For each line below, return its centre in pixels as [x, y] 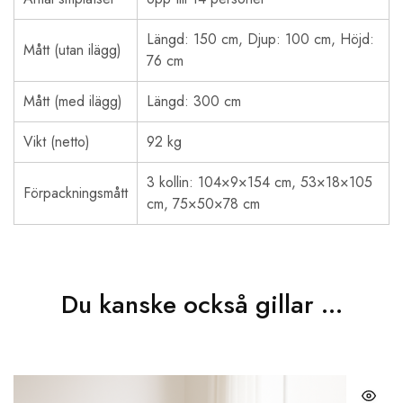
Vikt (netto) [57, 142]
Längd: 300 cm [194, 101]
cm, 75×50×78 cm [203, 204]
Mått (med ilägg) [73, 101]
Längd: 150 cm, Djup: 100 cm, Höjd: [260, 39]
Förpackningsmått [76, 193]
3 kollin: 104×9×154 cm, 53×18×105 [260, 182]
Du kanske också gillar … [201, 304]
